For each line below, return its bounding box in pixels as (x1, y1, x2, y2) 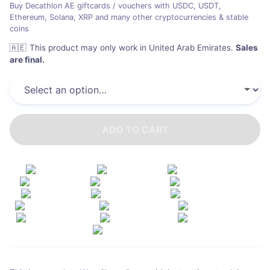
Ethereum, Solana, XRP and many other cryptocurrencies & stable (10, 12, 248, 22)
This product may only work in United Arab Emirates (30, 43, 231, 53)
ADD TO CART (101, 124, 169, 136)
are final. (10, 55, 45, 65)
